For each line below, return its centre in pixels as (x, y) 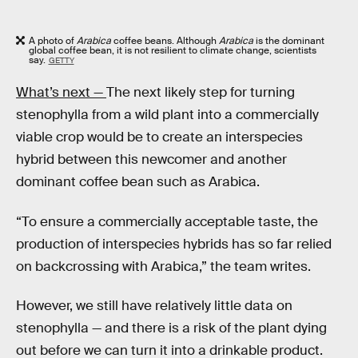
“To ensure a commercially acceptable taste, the (167, 221)
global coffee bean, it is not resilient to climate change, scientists (173, 50)
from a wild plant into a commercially (205, 115)
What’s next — (61, 93)
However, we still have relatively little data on (154, 306)
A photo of (53, 40)
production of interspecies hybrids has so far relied (174, 244)
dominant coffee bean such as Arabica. (138, 182)
